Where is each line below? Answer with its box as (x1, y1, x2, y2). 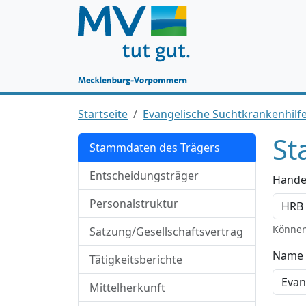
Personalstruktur (89, 196, 178, 211)
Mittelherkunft (89, 280, 165, 295)
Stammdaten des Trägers (89, 140, 220, 155)
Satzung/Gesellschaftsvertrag (89, 224, 243, 239)
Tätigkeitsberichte (89, 252, 182, 267)
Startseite (78, 107, 128, 122)
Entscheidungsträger (89, 168, 199, 183)
